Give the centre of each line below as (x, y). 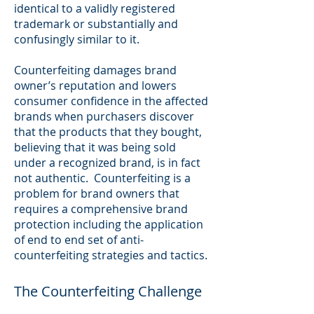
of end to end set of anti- (79, 240)
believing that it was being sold (95, 147)
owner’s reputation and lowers (95, 86)
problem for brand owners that (97, 193)
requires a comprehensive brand (101, 209)
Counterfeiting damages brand (95, 70)
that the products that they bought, (108, 132)
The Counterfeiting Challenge (108, 291)
